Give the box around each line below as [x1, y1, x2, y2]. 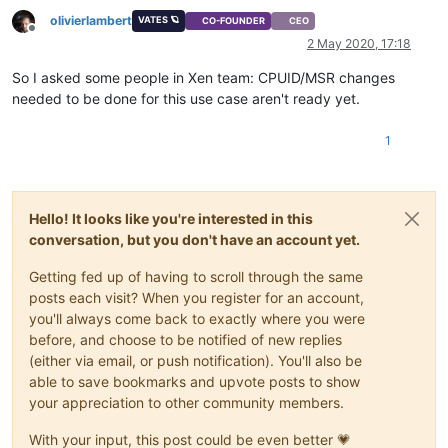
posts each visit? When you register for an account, [29, 289, 364, 307]
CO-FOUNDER [202, 15, 266, 27]
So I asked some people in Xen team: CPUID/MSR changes [12, 69, 395, 87]
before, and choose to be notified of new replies [29, 331, 342, 349]
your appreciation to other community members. [29, 394, 344, 412]
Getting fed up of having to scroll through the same [29, 268, 363, 286]
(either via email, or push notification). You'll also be [29, 352, 362, 370]
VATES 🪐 [137, 13, 179, 25]
